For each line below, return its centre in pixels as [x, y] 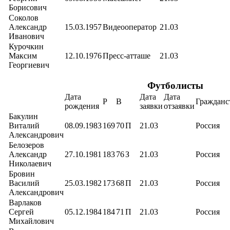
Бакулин [23, 116]
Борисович [28, 7]
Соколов [24, 18]
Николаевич [30, 164]
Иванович [26, 36]
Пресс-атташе [127, 56]
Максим [23, 56]
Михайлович [31, 221]
